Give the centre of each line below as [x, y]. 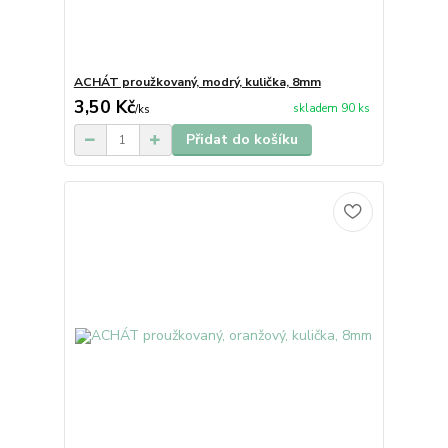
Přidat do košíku [241, 140]
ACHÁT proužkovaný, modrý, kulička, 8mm [197, 82]
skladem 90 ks [331, 108]
